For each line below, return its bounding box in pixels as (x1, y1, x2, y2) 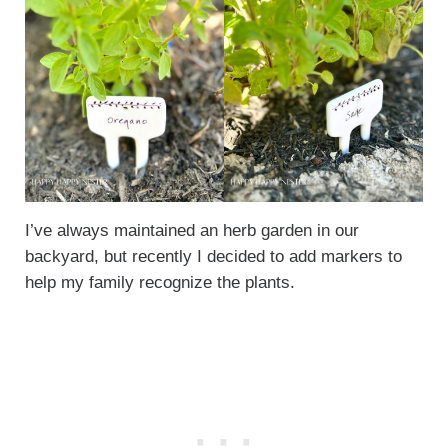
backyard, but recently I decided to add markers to (24, 246, 402, 266)
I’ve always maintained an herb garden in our (24, 220, 359, 240)
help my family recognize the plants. (24, 272, 295, 292)
